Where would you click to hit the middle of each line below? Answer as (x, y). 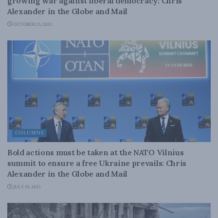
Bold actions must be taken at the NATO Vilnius (96, 152)
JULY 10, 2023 (26, 187)
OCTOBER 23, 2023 (32, 25)
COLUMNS (29, 133)
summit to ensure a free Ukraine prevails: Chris (97, 163)
